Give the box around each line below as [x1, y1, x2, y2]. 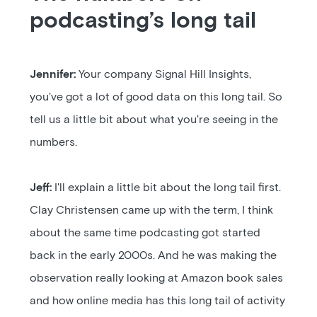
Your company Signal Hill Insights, [76, 69, 252, 80]
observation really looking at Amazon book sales [30, 272, 284, 284]
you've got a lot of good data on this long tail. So [30, 91, 283, 103]
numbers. [30, 137, 78, 148]
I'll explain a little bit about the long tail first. [52, 182, 282, 193]
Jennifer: [30, 69, 76, 80]
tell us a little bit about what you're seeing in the [30, 114, 279, 125]
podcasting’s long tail [30, 10, 263, 33]
